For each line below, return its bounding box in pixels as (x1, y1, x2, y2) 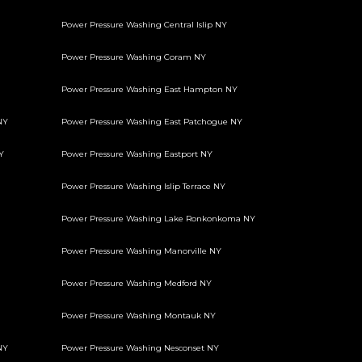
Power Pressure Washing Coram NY (61, 52, 206, 62)
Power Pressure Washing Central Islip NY (61, 19, 227, 30)
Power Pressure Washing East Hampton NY (61, 84, 238, 95)
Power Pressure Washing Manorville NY (61, 246, 221, 256)
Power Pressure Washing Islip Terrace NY (61, 181, 225, 192)
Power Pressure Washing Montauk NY (61, 310, 216, 321)
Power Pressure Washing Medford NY (61, 278, 212, 288)
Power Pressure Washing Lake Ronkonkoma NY (61, 213, 255, 224)
